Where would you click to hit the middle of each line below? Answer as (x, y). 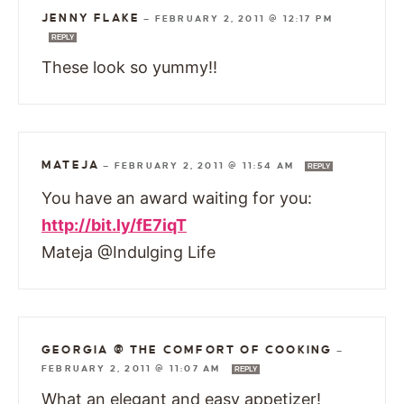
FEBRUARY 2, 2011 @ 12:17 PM (244, 18)
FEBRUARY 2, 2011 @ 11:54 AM (206, 165)
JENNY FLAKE (91, 18)
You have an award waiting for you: (177, 197)
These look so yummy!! (129, 67)
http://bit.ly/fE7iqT (114, 225)
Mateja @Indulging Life (129, 252)
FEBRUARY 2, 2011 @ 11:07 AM (133, 368)
